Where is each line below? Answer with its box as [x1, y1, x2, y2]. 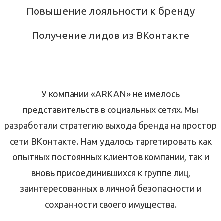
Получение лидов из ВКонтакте [32, 29, 189, 41]
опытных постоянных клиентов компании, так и [12, 152, 209, 162]
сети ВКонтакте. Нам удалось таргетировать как [9, 136, 212, 147]
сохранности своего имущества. [44, 199, 177, 210]
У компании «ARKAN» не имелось [41, 89, 180, 99]
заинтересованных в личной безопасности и [19, 184, 202, 194]
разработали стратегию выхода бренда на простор [4, 120, 217, 131]
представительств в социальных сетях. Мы [23, 105, 198, 115]
